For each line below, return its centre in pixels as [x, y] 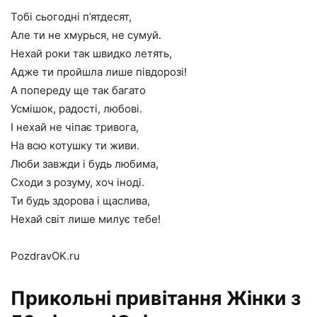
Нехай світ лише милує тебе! [86, 219]
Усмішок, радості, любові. [76, 109]
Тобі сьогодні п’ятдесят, [71, 17]
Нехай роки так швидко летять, [91, 53]
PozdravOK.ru [45, 256]
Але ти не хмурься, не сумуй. [86, 35]
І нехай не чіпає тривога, [75, 127]
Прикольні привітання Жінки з [156, 298]
